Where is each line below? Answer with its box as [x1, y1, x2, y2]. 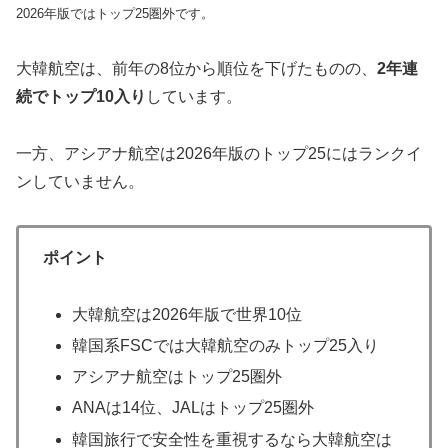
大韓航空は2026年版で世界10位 [72, 305, 303, 323]
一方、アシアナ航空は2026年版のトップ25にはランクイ [16, 145, 422, 163]
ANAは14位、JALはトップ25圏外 [72, 399, 315, 417]
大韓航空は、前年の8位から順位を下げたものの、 [16, 60, 377, 78]
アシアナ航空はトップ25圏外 [72, 368, 283, 386]
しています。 [146, 88, 242, 106]
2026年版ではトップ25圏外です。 [16, 5, 214, 21]
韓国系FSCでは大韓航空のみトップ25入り [72, 337, 380, 355]
